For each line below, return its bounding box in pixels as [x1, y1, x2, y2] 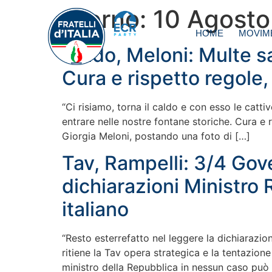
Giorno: [62, 4, 153, 34]
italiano [62, 197, 129, 222]
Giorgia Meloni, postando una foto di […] [62, 130, 250, 142]
